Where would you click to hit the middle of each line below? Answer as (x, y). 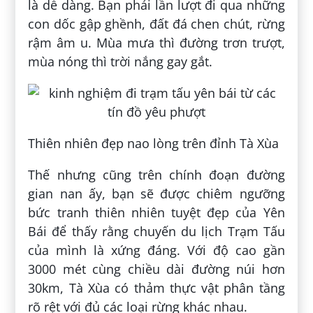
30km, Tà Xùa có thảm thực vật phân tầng (156, 288)
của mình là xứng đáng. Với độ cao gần (156, 250)
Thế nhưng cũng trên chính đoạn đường (156, 175)
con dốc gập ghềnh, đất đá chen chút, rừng (156, 24)
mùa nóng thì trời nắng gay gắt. (121, 62)
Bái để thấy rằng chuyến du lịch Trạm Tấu (156, 232)
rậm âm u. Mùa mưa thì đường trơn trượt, (156, 43)
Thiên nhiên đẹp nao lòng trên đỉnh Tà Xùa (154, 144)
